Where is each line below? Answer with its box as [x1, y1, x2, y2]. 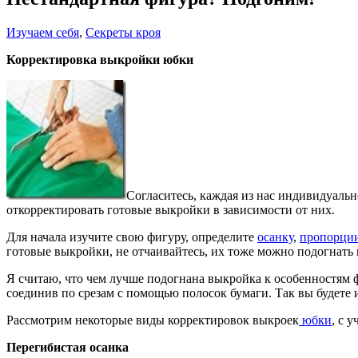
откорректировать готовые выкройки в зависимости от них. [6, 203, 335, 217]
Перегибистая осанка [6, 340, 129, 355]
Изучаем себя [6, 26, 79, 40]
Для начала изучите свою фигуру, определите [6, 230, 257, 245]
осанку [257, 230, 293, 245]
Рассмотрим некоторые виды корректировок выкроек [6, 313, 299, 328]
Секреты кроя [86, 26, 161, 40]
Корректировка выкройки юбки [6, 53, 193, 67]
